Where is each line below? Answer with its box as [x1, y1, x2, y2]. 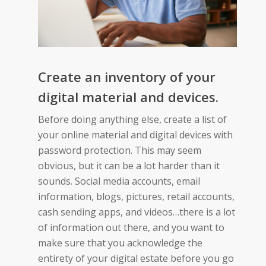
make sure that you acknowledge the [38, 236, 202, 250]
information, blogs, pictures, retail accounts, [38, 190, 235, 204]
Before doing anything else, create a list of [38, 113, 227, 126]
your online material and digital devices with [38, 128, 233, 142]
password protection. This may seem [38, 144, 201, 157]
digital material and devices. [38, 88, 218, 106]
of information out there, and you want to [38, 221, 224, 235]
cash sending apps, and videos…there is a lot [38, 205, 235, 219]
